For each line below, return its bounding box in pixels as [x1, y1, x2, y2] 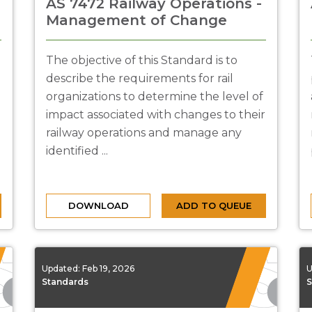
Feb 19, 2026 [82, 263, 134, 274]
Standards [42, 276, 88, 287]
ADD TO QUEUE [176, 200, 251, 211]
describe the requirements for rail [46, 72, 233, 85]
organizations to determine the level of [46, 90, 263, 103]
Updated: [42, 263, 82, 274]
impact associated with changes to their [46, 108, 265, 121]
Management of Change [46, 12, 227, 29]
